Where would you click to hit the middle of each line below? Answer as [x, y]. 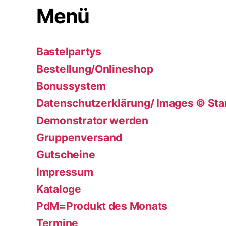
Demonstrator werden [92, 120]
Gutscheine [66, 154]
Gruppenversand [79, 137]
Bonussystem [71, 86]
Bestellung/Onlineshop [95, 69]
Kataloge [59, 189]
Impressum [65, 172]
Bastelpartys [69, 51]
